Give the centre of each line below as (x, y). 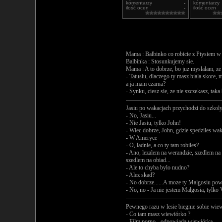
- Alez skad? (140, 175)
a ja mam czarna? (146, 84)
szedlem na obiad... (148, 160)
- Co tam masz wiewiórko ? (158, 214)
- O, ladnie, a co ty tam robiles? (162, 145)
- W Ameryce (141, 138)
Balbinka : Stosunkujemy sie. (160, 61)
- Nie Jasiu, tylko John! (153, 123)
